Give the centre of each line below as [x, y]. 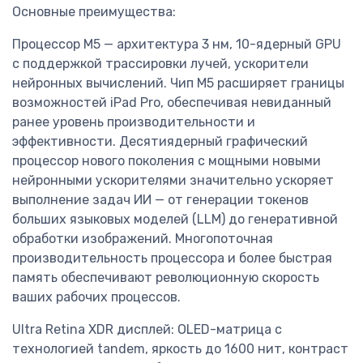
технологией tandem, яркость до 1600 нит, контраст [180, 349]
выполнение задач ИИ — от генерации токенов [160, 200]
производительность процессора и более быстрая [172, 258]
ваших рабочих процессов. [96, 297]
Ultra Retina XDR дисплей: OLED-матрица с [147, 330]
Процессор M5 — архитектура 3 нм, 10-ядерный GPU [177, 45]
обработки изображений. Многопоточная [143, 239]
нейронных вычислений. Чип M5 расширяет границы [178, 83]
